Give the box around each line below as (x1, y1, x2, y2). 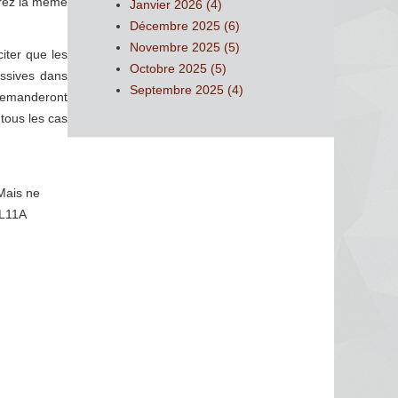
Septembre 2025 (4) (130, 82, 243, 97)
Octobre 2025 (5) (130, 60, 227, 76)
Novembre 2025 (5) (130, 39, 240, 54)
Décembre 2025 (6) (130, 18, 240, 33)
